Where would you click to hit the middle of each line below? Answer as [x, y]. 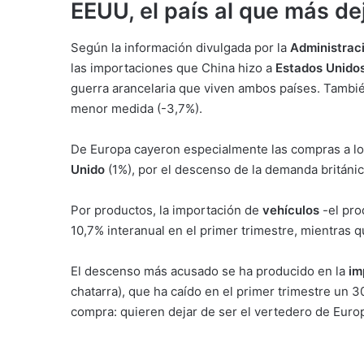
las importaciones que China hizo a [173, 67]
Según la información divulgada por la [180, 47]
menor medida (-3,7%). [136, 108]
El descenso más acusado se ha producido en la [210, 271]
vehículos [291, 210]
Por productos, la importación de [167, 210]
